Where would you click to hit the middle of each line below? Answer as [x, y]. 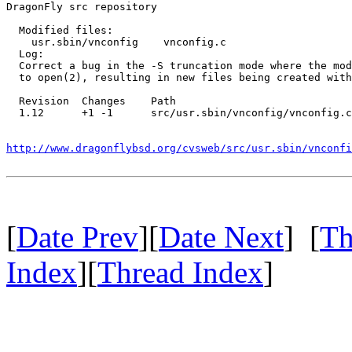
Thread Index [180, 272]
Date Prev [77, 236]
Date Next [221, 236]
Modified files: [60, 30]
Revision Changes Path [91, 101]
